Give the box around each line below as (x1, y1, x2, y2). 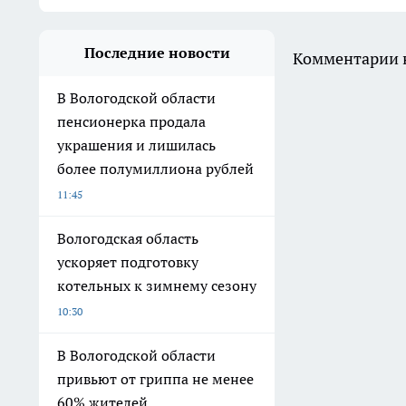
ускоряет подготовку (57, 253, 198, 272)
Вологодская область (57, 229, 198, 248)
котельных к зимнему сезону (57, 276, 256, 295)
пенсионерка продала (57, 112, 206, 131)
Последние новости (83, 43, 230, 63)
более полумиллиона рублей (57, 159, 254, 179)
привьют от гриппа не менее (57, 370, 254, 389)
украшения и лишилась (57, 136, 216, 155)
